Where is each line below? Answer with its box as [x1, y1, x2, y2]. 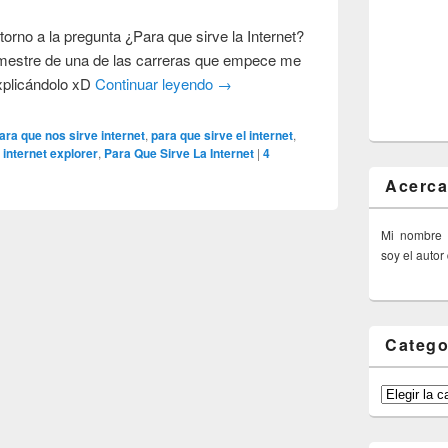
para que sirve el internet [151, 125, 294, 144]
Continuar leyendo [95, 72, 218, 94]
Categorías [380, 383, 440, 401]
